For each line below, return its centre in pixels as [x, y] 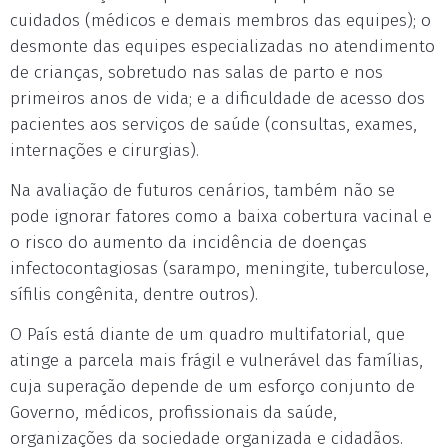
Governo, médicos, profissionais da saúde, [173, 412]
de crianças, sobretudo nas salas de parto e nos [196, 72]
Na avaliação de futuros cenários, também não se [202, 190]
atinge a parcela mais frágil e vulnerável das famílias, [216, 360]
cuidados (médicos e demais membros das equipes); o [220, 20]
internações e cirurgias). [104, 150]
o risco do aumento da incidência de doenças [188, 242]
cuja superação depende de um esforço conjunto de [212, 386]
